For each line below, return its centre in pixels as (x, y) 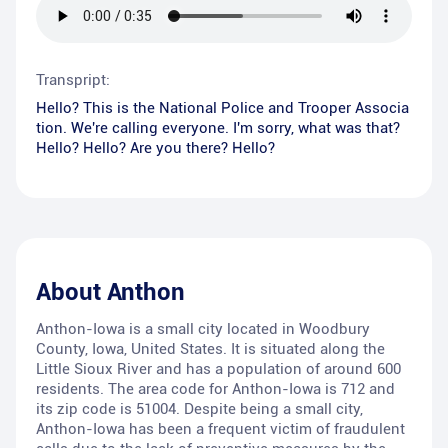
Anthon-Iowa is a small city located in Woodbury (203, 329)
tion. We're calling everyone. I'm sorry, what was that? (218, 128)
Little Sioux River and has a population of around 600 (218, 369)
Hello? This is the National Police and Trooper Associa (222, 108)
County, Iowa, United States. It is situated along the (210, 349)
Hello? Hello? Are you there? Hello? (155, 148)
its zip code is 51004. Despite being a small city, (199, 409)
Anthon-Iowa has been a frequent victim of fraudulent (220, 429)
